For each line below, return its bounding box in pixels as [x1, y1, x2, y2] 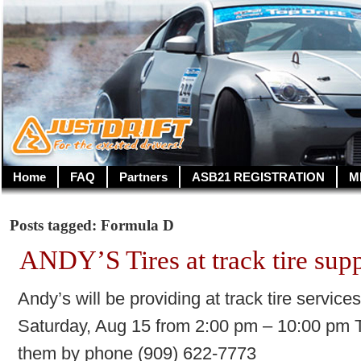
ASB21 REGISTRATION [192, 170, 325, 184]
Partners [119, 170, 168, 184]
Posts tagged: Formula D [10, 217, 174, 234]
